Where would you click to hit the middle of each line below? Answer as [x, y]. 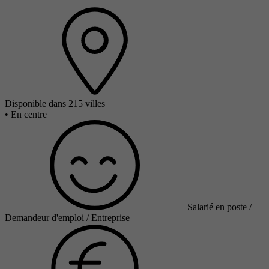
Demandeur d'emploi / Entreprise [67, 217]
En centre [29, 114]
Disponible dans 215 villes [55, 103]
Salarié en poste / [219, 207]
